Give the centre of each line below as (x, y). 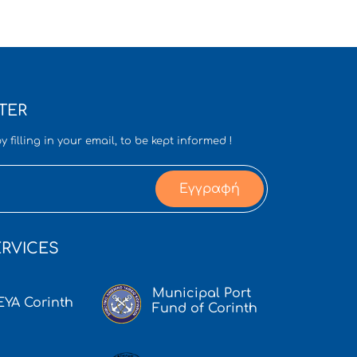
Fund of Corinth (204, 308)
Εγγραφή (209, 188)
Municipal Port (201, 293)
